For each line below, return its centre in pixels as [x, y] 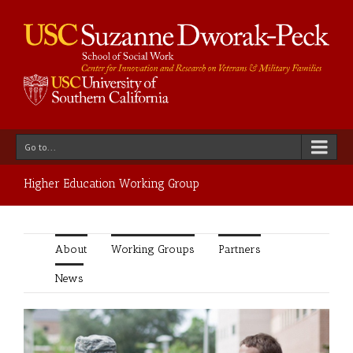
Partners [240, 249]
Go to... [40, 147]
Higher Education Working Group [111, 183]
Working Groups [153, 249]
